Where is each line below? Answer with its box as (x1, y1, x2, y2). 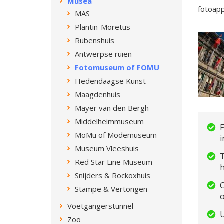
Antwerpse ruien (75, 49, 132, 59)
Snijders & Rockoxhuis (75, 170, 150, 180)
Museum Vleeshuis (75, 143, 139, 153)
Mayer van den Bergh (75, 103, 149, 113)
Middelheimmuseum (75, 116, 144, 126)
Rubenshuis (75, 35, 114, 45)
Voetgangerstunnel (67, 201, 133, 211)
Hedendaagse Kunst (75, 76, 146, 86)
